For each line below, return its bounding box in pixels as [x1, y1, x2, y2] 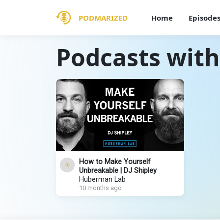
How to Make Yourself [79, 157, 151, 166]
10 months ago [79, 184, 122, 192]
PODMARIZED [79, 12, 128, 23]
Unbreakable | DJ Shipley [79, 166, 157, 175]
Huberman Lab [79, 175, 126, 184]
